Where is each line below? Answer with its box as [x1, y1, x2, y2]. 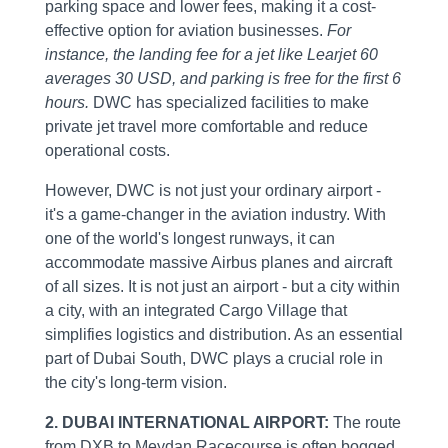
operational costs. [44, 142, 174, 160]
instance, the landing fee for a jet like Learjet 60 [44, 46, 378, 64]
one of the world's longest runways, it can [44, 230, 335, 248]
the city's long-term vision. [44, 374, 227, 392]
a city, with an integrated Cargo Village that [44, 302, 347, 320]
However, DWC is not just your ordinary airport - [44, 182, 381, 200]
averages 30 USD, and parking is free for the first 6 [44, 70, 401, 88]
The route [332, 414, 401, 432]
